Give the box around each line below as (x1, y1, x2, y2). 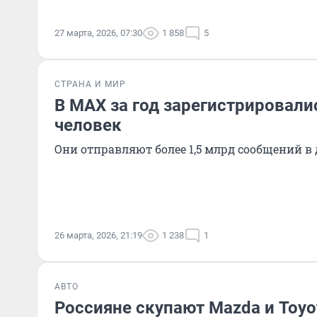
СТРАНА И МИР (54, 79, 126, 89)
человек (54, 115, 122, 135)
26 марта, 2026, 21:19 (54, 230, 142, 241)
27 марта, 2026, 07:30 (54, 28, 142, 38)
